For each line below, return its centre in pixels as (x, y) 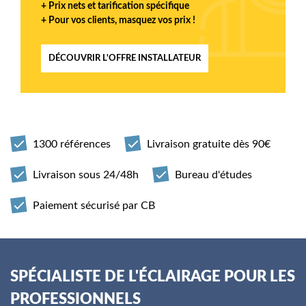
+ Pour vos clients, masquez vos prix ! (118, 20)
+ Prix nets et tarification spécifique (115, 6)
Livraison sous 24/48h (86, 175)
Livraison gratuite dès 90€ (209, 144)
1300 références (72, 144)
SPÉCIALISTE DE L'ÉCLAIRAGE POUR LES (153, 277)
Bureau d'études (213, 175)
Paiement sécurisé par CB (94, 205)
